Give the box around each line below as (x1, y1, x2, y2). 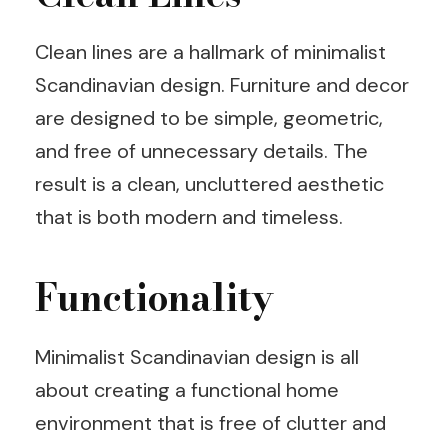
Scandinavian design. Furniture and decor (35, 72, 409, 99)
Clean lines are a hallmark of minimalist (35, 39, 386, 66)
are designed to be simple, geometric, (35, 105, 383, 132)
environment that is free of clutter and (35, 409, 386, 436)
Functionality (35, 269, 274, 327)
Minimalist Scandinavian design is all (35, 343, 359, 370)
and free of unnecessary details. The (35, 138, 368, 165)
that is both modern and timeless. (35, 204, 343, 231)
